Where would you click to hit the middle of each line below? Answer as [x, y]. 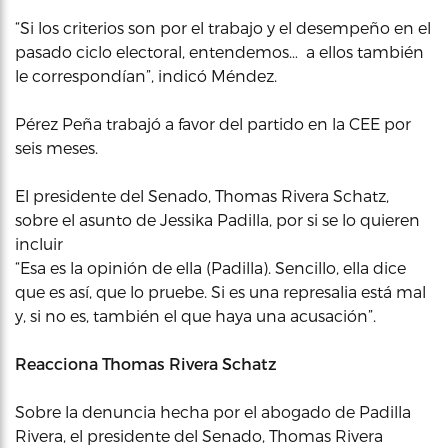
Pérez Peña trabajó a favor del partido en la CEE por [213, 123]
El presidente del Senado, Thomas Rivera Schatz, [202, 195]
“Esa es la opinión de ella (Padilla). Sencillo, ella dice [210, 267]
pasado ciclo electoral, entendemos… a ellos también [219, 51]
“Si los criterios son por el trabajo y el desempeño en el [223, 27]
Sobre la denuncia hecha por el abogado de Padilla [213, 411]
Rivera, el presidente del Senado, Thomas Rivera [199, 435]
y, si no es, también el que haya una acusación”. [195, 315]
